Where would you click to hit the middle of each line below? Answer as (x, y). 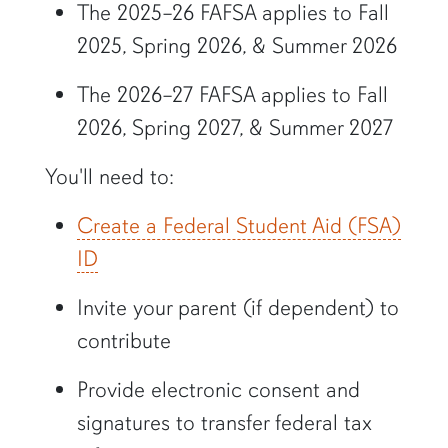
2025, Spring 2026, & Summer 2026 (236, 46)
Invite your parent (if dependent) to (237, 308)
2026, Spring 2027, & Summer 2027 (234, 128)
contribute (123, 341)
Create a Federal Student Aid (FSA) (238, 226)
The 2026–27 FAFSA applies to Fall (232, 95)
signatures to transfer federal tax (224, 423)
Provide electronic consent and (218, 390)
